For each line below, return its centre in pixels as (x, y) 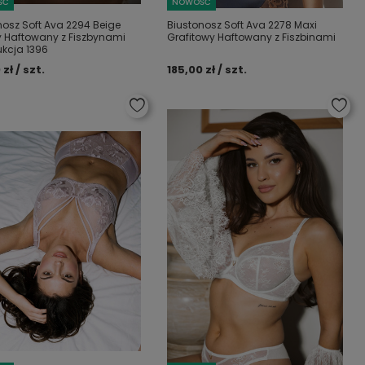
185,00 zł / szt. (207, 70)
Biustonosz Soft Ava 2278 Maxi (242, 25)
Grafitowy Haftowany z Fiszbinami (252, 37)
